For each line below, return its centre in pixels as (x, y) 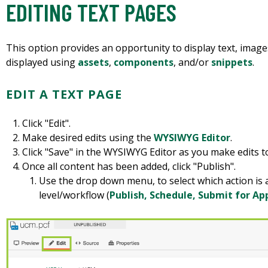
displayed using (42, 63)
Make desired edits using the (88, 138)
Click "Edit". (47, 124)
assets (93, 63)
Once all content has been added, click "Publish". (129, 167)
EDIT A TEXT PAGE (64, 95)
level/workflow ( (74, 195)
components (144, 63)
